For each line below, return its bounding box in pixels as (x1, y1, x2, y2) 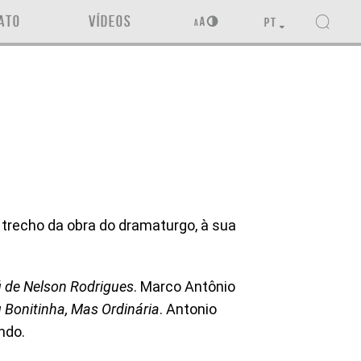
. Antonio (160, 301, 217, 317)
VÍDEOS (89, 12, 131, 30)
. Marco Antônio (134, 278, 235, 295)
